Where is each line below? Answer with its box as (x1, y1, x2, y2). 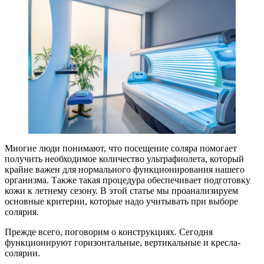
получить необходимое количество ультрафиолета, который (5, 154, 244, 164)
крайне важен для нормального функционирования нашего (5, 164, 245, 175)
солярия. (5, 207, 39, 217)
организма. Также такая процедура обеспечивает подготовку (5, 175, 250, 186)
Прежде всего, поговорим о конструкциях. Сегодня (5, 227, 213, 237)
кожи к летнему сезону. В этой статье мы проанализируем (5, 186, 238, 196)
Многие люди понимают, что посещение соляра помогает (5, 143, 237, 154)
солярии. (5, 248, 40, 259)
